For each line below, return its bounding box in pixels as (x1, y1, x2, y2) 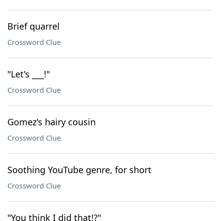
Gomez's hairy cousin (7, 116, 96, 128)
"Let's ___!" (7, 68, 50, 80)
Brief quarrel (7, 20, 60, 32)
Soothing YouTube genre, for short (7, 164, 151, 176)
